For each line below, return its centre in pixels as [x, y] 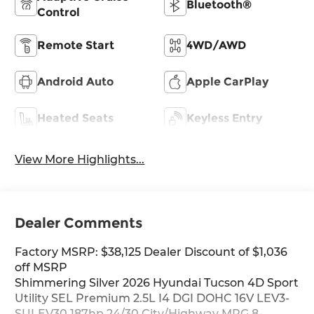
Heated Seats [76, 118]
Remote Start [76, 45]
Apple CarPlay [227, 81]
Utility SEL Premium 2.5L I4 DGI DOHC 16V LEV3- [152, 299]
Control [59, 12]
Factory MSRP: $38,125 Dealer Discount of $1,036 [151, 252]
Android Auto [76, 81]
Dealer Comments [79, 223]
